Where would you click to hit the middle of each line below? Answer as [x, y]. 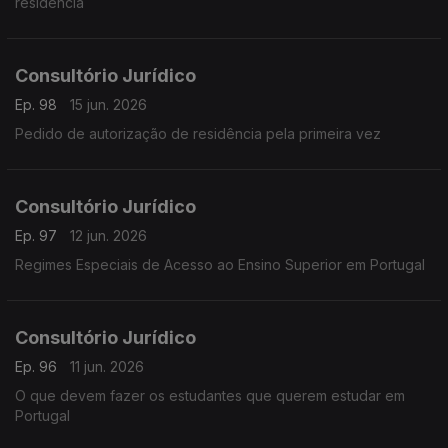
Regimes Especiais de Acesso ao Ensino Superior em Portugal [220, 264]
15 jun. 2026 [108, 104]
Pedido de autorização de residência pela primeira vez [198, 133]
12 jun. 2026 [108, 235]
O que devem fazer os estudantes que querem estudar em [210, 395]
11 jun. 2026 [107, 366]
